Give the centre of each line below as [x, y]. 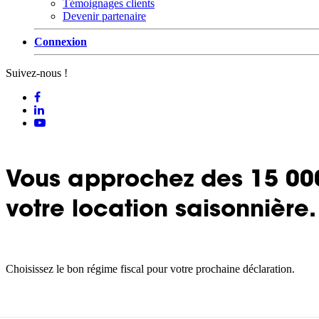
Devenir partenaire [104, 16]
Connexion [61, 42]
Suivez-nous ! [37, 73]
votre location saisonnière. [161, 208]
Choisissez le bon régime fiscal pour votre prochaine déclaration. [150, 268]
